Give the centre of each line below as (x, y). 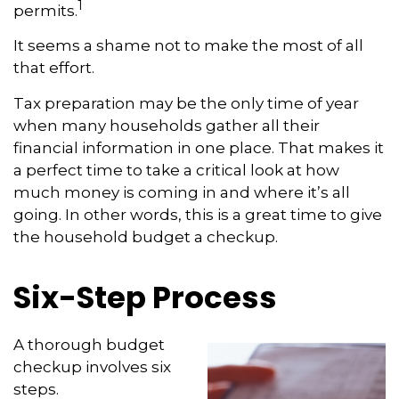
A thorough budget (89, 345)
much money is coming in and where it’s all (182, 193)
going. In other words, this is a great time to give (198, 215)
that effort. (54, 68)
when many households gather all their (167, 126)
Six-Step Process (145, 298)
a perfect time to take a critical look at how (176, 171)
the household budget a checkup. (146, 237)
